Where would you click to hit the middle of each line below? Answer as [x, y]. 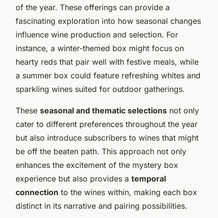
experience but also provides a [73, 178]
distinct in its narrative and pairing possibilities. [101, 206]
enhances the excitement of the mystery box [97, 165]
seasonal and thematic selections [103, 110]
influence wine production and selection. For [97, 34]
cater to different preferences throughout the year [107, 124]
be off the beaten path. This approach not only [101, 151]
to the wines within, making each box [128, 192]
